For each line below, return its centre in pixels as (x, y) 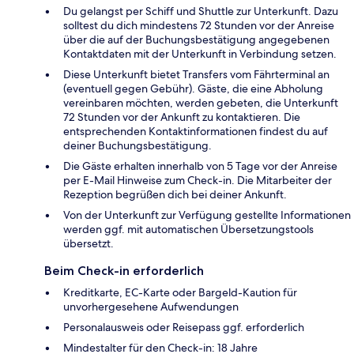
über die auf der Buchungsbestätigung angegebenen (196, 39)
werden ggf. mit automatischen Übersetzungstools (188, 229)
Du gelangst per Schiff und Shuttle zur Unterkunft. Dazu (201, 11)
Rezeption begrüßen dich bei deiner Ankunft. (175, 194)
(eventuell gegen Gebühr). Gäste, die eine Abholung (193, 88)
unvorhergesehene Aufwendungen (151, 306)
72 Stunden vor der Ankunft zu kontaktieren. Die (182, 117)
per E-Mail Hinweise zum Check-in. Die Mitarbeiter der (198, 180)
